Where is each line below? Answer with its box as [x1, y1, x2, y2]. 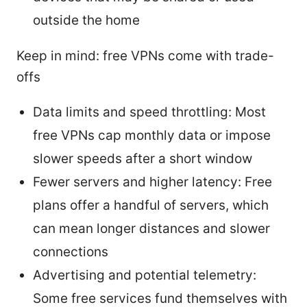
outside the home [33, 12, 140, 28]
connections [33, 243, 108, 260]
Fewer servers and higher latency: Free [33, 173, 272, 190]
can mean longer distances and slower [33, 220, 270, 236]
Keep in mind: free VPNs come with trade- [16, 47, 274, 64]
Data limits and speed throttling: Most [33, 103, 266, 120]
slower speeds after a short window [33, 150, 252, 167]
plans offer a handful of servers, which [33, 197, 269, 213]
